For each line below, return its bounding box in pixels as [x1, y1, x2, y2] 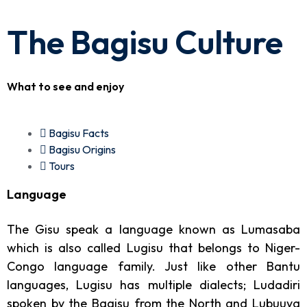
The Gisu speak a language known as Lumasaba [7, 221, 300, 237]
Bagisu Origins [49, 142, 116, 156]
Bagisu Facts [49, 125, 109, 140]
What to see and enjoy [7, 79, 124, 93]
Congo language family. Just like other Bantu [7, 258, 300, 274]
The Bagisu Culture [7, 21, 283, 62]
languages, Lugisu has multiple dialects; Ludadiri [7, 276, 300, 293]
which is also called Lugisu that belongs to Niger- [7, 239, 300, 256]
